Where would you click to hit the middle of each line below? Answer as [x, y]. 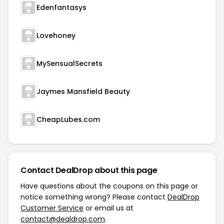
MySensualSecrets [69, 64]
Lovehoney [56, 36]
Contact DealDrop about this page [89, 170]
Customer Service [52, 208]
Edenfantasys [61, 8]
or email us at [108, 208]
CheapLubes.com [68, 120]
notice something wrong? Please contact [94, 197]
